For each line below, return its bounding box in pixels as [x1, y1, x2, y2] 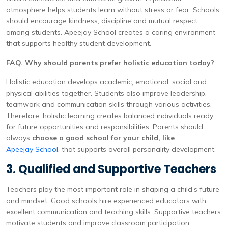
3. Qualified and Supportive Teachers [6, 161, 216, 177]
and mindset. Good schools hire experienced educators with [6, 196, 206, 205]
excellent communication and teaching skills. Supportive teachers [6, 207, 221, 216]
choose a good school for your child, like [32, 133, 175, 142]
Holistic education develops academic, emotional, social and [6, 77, 207, 87]
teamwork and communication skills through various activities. [6, 100, 212, 109]
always [6, 133, 32, 142]
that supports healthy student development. [6, 39, 151, 48]
